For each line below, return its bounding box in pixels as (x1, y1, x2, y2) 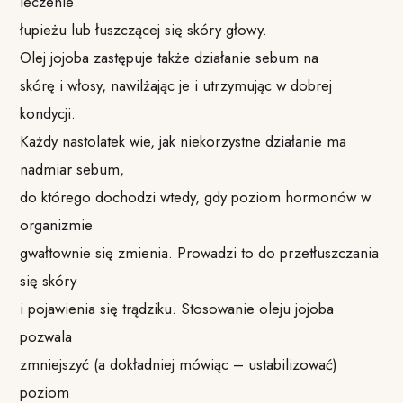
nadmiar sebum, (20, 157, 125, 180)
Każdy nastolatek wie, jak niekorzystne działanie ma (20, 130, 347, 152)
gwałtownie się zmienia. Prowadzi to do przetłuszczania (20, 241, 380, 264)
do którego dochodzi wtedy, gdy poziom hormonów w (20, 185, 372, 208)
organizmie (20, 213, 94, 236)
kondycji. (20, 102, 76, 124)
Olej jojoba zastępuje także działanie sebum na (20, 46, 319, 68)
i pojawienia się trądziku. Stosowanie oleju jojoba (20, 297, 335, 319)
